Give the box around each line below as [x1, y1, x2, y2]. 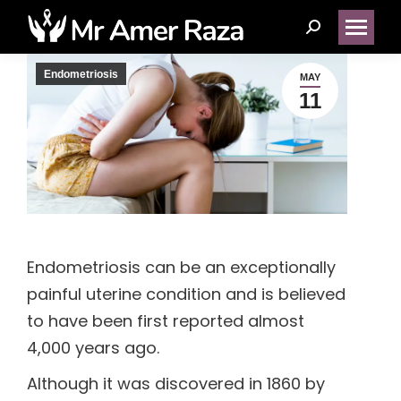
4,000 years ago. [27, 337, 159, 359]
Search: [305, 21, 365, 43]
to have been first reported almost [27, 310, 304, 332]
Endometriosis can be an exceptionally [27, 256, 336, 278]
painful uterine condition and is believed [27, 283, 346, 305]
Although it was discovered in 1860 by [27, 372, 325, 395]
